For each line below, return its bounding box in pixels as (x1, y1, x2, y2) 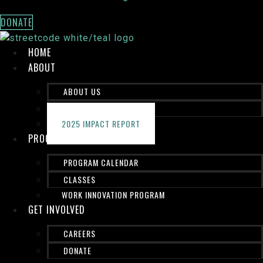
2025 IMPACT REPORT (62, 117, 140, 130)
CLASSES (63, 173, 96, 186)
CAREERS (63, 227, 96, 240)
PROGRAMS (28, 131, 75, 146)
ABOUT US (63, 85, 101, 97)
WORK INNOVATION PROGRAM (62, 188, 165, 201)
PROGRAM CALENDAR (63, 156, 139, 168)
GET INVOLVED (28, 202, 85, 217)
